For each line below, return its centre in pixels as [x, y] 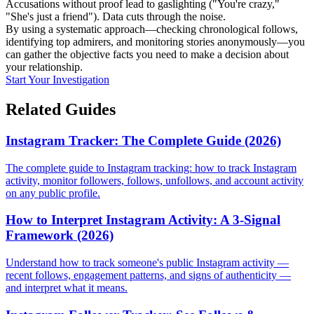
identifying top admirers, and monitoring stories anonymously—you [155, 42]
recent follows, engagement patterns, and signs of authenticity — [148, 275]
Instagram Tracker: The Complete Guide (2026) [143, 140]
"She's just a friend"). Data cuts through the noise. [116, 17]
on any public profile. [53, 193]
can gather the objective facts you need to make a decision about [147, 55]
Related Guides [61, 110]
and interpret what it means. [67, 288]
